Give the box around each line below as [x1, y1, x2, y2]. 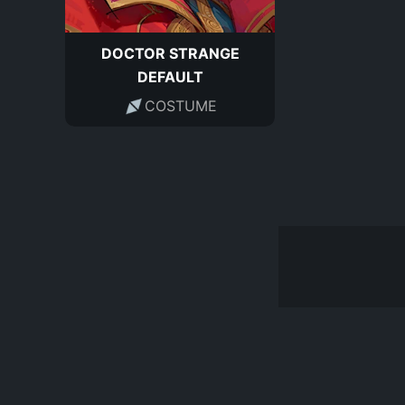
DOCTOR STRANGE [100, 44, 240, 63]
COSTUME [145, 96, 217, 115]
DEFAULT [137, 68, 203, 87]
